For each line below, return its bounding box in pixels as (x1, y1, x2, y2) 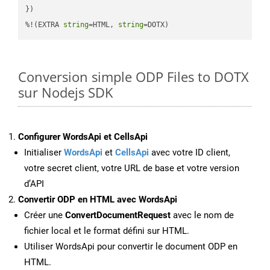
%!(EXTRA (25, 20, 64, 29)
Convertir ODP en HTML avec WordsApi (18, 194, 177, 206)
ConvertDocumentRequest (65, 210, 171, 221)
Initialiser (24, 147, 64, 159)
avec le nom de (171, 210, 234, 221)
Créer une (24, 210, 65, 221)
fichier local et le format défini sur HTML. (24, 225, 189, 237)
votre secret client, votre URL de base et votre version (24, 163, 239, 174)
